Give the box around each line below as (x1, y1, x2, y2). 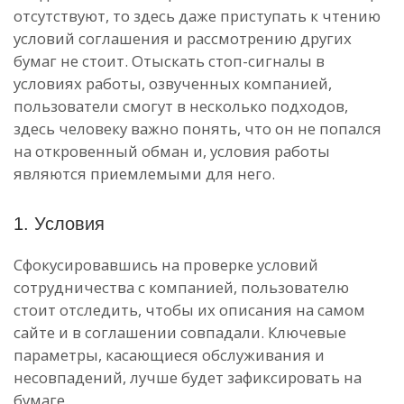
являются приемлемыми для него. (14, 163, 275, 184)
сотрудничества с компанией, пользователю (14, 277, 349, 298)
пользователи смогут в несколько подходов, (14, 96, 348, 116)
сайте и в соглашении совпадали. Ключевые (14, 322, 346, 343)
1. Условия (14, 214, 105, 234)
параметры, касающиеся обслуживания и (14, 344, 325, 365)
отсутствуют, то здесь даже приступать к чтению (14, 5, 381, 26)
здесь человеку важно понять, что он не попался (14, 118, 381, 139)
